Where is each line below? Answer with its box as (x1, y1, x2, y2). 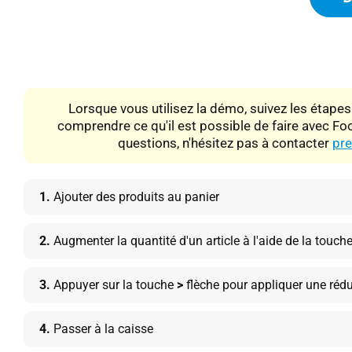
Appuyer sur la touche (50, 277, 177, 292)
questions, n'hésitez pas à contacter (117, 135, 332, 151)
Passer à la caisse (50, 321, 153, 336)
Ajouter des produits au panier (50, 189, 219, 204)
